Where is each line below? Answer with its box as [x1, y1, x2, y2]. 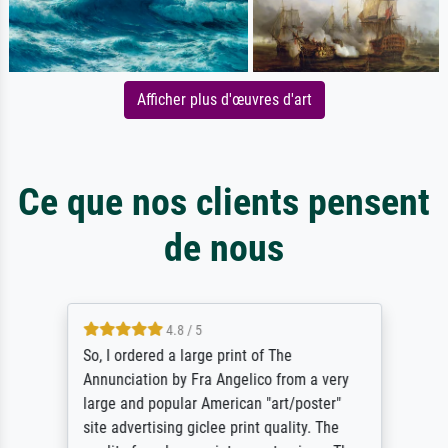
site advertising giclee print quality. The [82, 418, 339, 438]
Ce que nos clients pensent [18, 179, 430, 225]
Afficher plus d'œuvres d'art [136, 90, 312, 110]
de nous [164, 225, 284, 271]
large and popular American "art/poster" [82, 394, 341, 414]
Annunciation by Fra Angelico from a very [82, 370, 349, 390]
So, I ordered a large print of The [82, 346, 292, 366]
